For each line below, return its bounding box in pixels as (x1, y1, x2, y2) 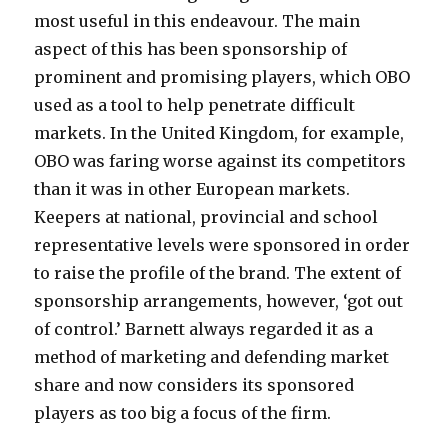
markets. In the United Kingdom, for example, (34, 123, 405, 143)
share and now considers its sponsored (34, 375, 355, 395)
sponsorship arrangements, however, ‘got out (34, 291, 404, 311)
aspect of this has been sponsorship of (34, 39, 348, 59)
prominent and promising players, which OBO (34, 67, 411, 87)
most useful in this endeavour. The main (34, 11, 361, 31)
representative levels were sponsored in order (34, 235, 411, 255)
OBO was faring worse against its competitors (34, 151, 407, 171)
